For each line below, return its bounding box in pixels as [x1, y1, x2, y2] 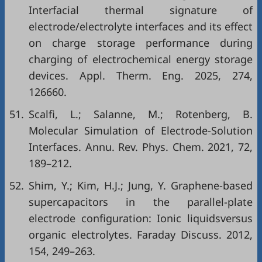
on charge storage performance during [29, 36, 253, 50]
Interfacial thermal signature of [29, 3, 253, 18]
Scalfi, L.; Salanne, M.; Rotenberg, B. [29, 107, 253, 122]
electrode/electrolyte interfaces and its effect [29, 19, 253, 34]
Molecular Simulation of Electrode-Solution [29, 123, 253, 138]
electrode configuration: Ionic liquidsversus [29, 211, 253, 226]
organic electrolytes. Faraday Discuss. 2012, [29, 227, 253, 242]
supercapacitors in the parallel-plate [29, 195, 253, 209]
